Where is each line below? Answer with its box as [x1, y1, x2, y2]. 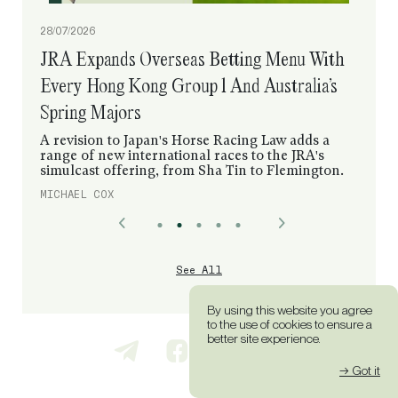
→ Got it [339, 363, 380, 378]
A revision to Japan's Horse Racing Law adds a [40, 134, 330, 148]
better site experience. [207, 331, 321, 346]
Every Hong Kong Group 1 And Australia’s [40, 72, 338, 98]
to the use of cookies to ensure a [207, 317, 372, 331]
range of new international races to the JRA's [40, 149, 324, 163]
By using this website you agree [207, 303, 372, 317]
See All [176, 263, 222, 275]
